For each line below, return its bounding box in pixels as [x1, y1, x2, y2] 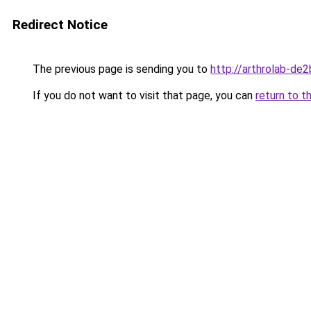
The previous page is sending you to [30, 62, 210, 76]
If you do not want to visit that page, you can [30, 89, 255, 102]
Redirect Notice [12, 17, 108, 33]
